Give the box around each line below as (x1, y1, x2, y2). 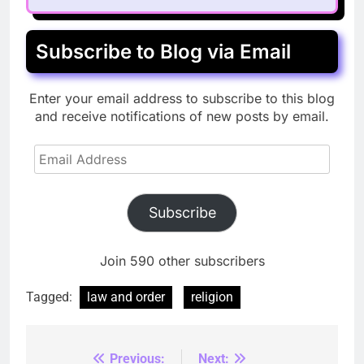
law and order (87, 288, 165, 305)
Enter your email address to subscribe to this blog (29, 89, 335, 106)
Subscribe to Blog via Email (36, 39, 291, 63)
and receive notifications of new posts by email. (35, 107, 329, 124)
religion (191, 288, 233, 305)
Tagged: (26, 288, 76, 305)
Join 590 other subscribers (99, 252, 265, 269)
